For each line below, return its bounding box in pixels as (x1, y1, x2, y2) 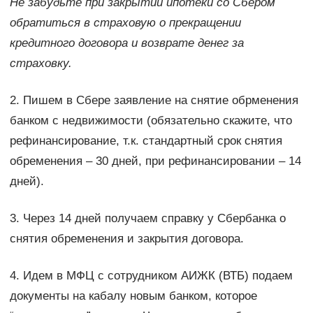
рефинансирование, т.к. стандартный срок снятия (9, 134, 282, 148)
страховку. (9, 57, 72, 71)
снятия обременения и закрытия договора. (9, 232, 244, 246)
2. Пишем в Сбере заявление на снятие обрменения (9, 94, 298, 108)
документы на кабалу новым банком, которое (9, 289, 257, 303)
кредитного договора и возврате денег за (9, 36, 244, 50)
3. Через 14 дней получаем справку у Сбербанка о (9, 212, 286, 226)
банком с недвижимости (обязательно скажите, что (9, 114, 292, 128)
